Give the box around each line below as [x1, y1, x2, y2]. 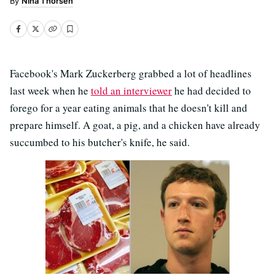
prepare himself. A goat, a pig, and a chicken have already [10, 118, 260, 132]
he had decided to [172, 83, 251, 98]
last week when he [10, 83, 91, 98]
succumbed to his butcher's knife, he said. [10, 135, 190, 149]
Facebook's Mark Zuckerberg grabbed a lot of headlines [10, 66, 252, 80]
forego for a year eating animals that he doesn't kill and [10, 101, 247, 115]
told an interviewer [91, 83, 172, 98]
